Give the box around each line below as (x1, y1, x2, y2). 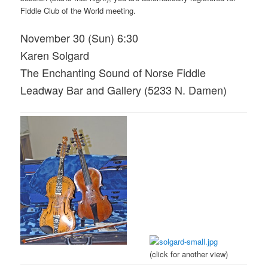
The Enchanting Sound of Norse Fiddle (20, 65, 206, 81)
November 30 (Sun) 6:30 (20, 30, 139, 46)
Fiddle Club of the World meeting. (20, 5, 136, 17)
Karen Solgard (20, 47, 90, 63)
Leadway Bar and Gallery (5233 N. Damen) (20, 82, 227, 98)
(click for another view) (150, 248, 229, 260)
